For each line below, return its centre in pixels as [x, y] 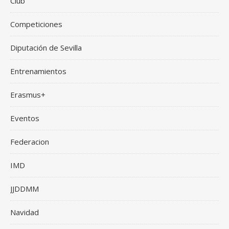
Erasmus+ [28, 95]
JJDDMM [25, 189]
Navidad [25, 212]
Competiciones [36, 24]
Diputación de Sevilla [46, 48]
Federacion [30, 142]
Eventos [25, 118]
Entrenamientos [38, 71]
